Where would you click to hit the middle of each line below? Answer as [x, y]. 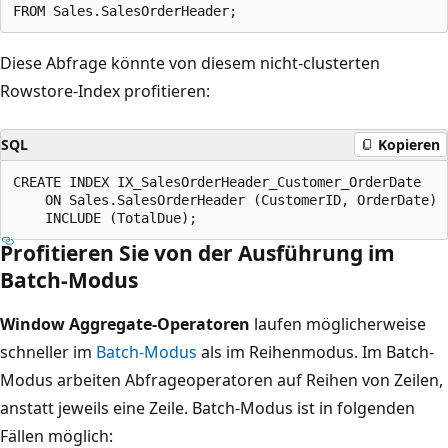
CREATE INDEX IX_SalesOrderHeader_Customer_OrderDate [217, 181]
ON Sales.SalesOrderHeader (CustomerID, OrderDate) [225, 199]
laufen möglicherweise [338, 323]
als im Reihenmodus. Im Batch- [315, 351]
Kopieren [409, 144]
